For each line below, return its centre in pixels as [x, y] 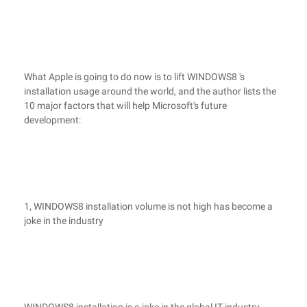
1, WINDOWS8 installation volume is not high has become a [148, 206]
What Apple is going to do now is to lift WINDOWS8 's [134, 77]
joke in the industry [64, 221]
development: [52, 120]
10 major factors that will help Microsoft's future [125, 106]
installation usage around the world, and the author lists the [150, 91]
